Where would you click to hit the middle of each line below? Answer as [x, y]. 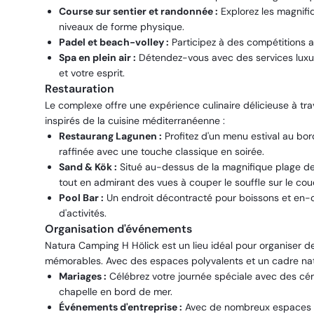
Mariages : [83, 276]
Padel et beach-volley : [114, 42]
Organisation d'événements [118, 229]
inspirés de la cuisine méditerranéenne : [135, 121]
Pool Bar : [81, 198]
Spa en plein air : [97, 57]
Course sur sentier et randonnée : [138, 11]
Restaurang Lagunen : [110, 136]
